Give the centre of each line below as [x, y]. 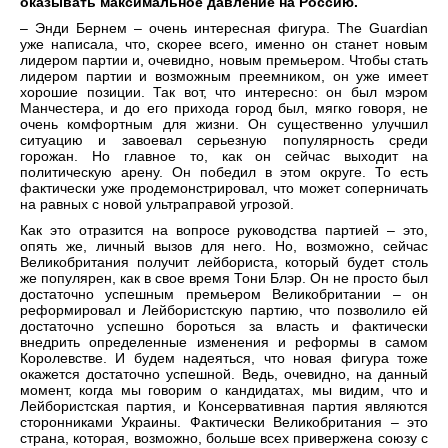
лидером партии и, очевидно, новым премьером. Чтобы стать [224, 60]
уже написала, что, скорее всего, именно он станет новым [224, 44]
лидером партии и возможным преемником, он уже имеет [224, 76]
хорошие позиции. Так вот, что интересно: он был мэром [224, 92]
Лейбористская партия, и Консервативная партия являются [224, 406]
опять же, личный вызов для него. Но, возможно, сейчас [224, 246]
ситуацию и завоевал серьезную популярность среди [224, 140]
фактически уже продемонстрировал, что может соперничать [224, 188]
